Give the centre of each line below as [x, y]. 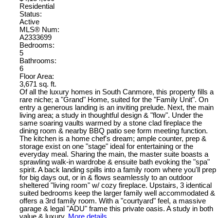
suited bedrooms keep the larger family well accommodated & [117, 193]
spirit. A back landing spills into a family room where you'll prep [118, 170]
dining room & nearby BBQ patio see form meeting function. [114, 131]
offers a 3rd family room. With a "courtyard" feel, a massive [113, 201]
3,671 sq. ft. [38, 84]
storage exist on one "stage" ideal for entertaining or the [106, 146]
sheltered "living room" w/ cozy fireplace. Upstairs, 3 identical [116, 185]
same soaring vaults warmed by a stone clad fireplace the [111, 123]
